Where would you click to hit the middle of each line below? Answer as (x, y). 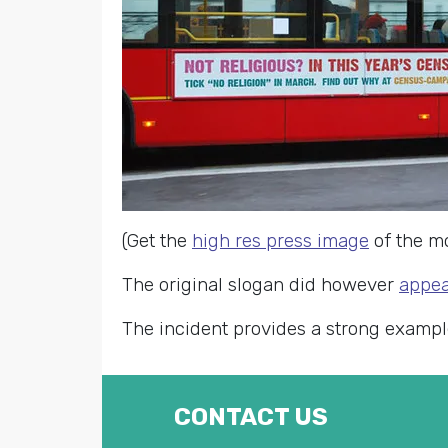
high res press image (280, 241)
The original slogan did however (260, 285)
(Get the (157, 241)
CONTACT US (251, 417)
